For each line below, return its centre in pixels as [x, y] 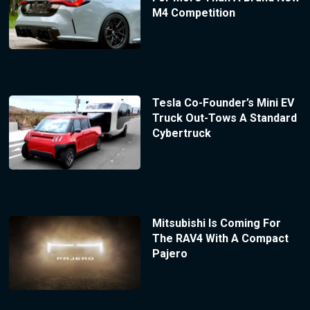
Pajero [170, 253]
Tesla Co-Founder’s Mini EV [223, 103]
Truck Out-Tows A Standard [224, 118]
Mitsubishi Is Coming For [216, 223]
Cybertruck [181, 134]
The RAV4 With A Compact [220, 238]
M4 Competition [193, 13]
